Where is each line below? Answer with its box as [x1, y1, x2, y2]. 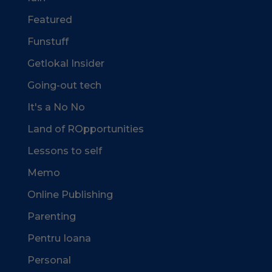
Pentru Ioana [27, 233, 91, 244]
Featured [27, 14, 72, 25]
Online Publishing [27, 189, 113, 200]
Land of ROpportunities [27, 123, 144, 135]
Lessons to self [27, 145, 102, 157]
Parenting [27, 211, 76, 222]
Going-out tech [27, 80, 101, 91]
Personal [27, 254, 71, 266]
